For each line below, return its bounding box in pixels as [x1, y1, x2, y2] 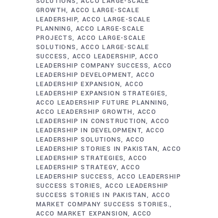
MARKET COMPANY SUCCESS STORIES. [36, 200, 170, 209]
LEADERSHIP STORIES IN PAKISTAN [36, 145, 158, 153]
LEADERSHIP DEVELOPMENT [36, 71, 131, 79]
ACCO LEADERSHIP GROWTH [36, 108, 133, 116]
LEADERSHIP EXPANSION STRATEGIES [36, 89, 166, 98]
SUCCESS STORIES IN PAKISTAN [36, 191, 147, 200]
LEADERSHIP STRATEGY [36, 163, 117, 172]
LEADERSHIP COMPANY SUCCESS [36, 61, 149, 70]
